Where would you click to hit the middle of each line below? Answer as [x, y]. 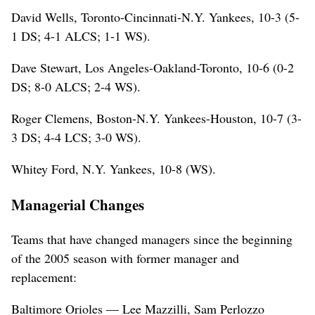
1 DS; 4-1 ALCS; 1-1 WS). [81, 36]
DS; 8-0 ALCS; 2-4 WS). [76, 86]
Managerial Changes [78, 205]
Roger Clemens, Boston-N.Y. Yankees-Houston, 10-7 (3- [156, 118]
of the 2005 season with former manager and [125, 258]
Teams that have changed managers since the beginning [152, 239]
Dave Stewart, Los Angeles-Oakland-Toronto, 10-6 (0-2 [153, 67]
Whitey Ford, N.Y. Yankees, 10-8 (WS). [114, 168]
